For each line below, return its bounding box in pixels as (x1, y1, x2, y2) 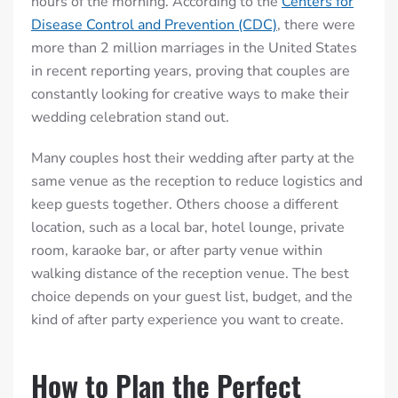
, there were (277, 14, 355, 35)
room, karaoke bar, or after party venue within (31, 240, 322, 260)
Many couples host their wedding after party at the (31, 147, 354, 168)
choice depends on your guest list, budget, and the (31, 286, 353, 306)
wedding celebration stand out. (31, 107, 229, 127)
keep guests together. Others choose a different (31, 194, 338, 214)
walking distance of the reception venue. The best (31, 263, 349, 283)
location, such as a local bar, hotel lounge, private (31, 217, 345, 237)
